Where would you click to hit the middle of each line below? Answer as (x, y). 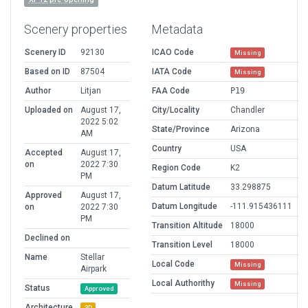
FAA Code (171, 91)
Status (37, 288)
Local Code (173, 264)
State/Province (181, 130)
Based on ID (47, 72)
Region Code (176, 168)
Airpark (93, 269)
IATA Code (172, 72)
